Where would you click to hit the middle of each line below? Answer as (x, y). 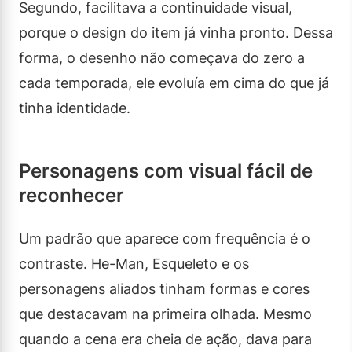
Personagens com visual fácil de (166, 170)
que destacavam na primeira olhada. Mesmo (165, 313)
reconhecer (71, 195)
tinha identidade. (75, 108)
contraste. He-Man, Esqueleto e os (134, 263)
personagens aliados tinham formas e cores (164, 288)
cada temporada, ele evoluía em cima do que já (174, 82)
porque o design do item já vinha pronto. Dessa (176, 32)
